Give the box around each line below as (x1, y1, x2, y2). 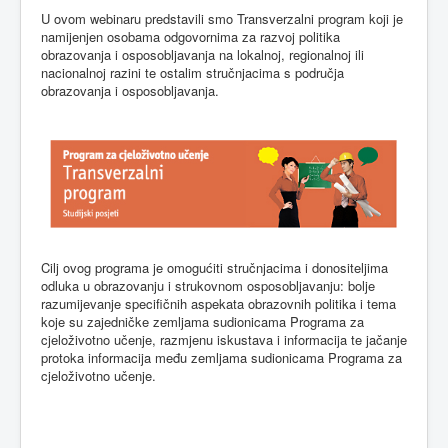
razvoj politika (256, 27, 340, 46)
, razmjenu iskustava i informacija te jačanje (152, 330, 407, 349)
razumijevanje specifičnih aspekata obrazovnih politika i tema (41, 294, 396, 313)
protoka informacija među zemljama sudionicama (41, 348, 328, 367)
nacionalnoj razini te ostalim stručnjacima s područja (41, 63, 344, 82)
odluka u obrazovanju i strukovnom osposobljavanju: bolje (41, 276, 375, 295)
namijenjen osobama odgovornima (41, 27, 242, 46)
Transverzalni (237, 9, 314, 28)
